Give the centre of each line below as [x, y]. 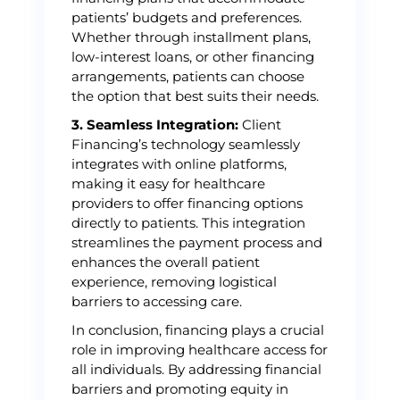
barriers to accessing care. [157, 301]
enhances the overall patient [166, 262]
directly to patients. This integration [188, 223]
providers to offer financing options [187, 203]
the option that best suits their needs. [195, 96]
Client [260, 125]
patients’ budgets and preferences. [187, 17]
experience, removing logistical [174, 282]
